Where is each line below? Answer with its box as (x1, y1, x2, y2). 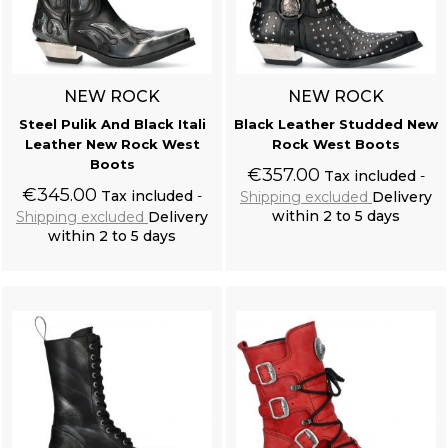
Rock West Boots (272, 135, 400, 152)
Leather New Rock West (24, 135, 200, 152)
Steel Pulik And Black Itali (18, 115, 206, 132)
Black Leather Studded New (234, 115, 438, 132)
